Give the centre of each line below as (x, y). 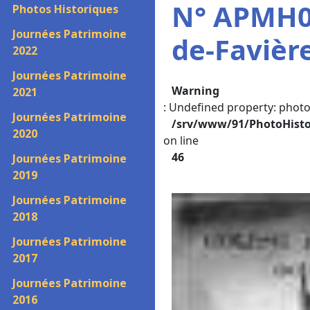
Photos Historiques (65, 9)
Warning (195, 91)
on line (181, 140)
